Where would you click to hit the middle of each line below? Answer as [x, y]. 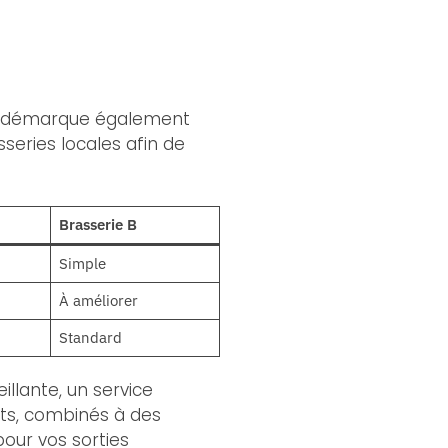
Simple [82, 264]
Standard [90, 338]
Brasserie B [97, 225]
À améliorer [98, 301]
